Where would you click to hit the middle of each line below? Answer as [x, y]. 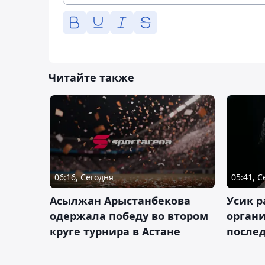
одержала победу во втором [129, 216]
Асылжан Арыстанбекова [120, 200]
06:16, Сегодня [84, 177]
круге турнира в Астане [115, 231]
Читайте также [91, 77]
